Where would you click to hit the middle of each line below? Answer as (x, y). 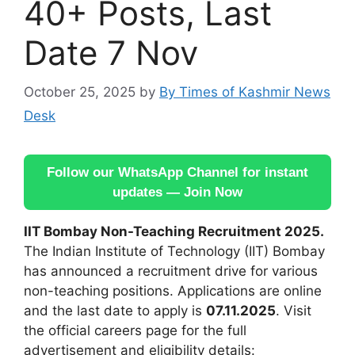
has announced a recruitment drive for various (171, 271)
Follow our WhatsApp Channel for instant (177, 172)
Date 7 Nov (111, 53)
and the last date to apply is (115, 310)
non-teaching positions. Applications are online (173, 290)
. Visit (294, 310)
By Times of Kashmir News (245, 92)
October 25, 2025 (80, 92)
